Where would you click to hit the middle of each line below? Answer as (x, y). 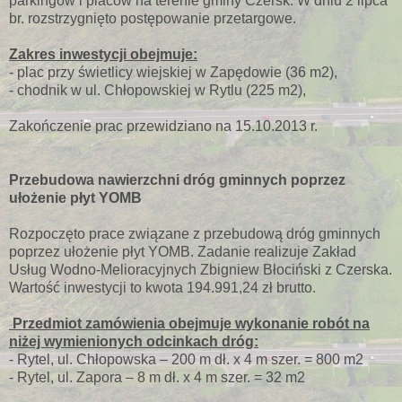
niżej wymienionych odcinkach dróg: (134, 341)
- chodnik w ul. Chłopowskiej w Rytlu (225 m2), (157, 90)
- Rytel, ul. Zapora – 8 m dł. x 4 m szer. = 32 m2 (157, 377)
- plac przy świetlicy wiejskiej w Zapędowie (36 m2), (173, 72)
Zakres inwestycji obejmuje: (103, 54)
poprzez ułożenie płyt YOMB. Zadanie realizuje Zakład (183, 251)
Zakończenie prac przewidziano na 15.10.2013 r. (163, 126)
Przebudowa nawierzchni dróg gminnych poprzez (177, 179)
